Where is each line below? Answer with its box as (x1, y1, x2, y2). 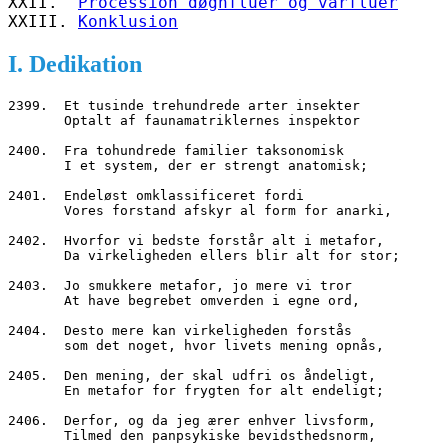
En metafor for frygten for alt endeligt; (64, 382, 384, 398)
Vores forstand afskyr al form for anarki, (64, 202, 392, 218)
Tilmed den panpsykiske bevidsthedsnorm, (64, 427, 376, 443)
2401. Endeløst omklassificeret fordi (8, 187, 304, 203)
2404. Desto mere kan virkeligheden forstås (8, 322, 352, 338)
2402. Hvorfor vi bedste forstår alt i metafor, (8, 232, 384, 248)
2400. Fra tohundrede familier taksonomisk (8, 142, 344, 158)
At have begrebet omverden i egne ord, (64, 292, 360, 308)
